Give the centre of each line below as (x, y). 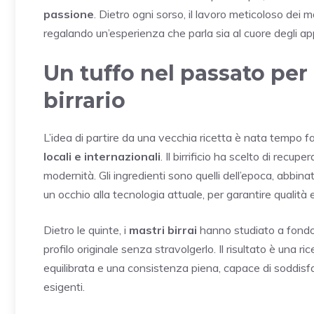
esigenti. (64, 286)
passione (69, 14)
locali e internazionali (102, 156)
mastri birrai (163, 230)
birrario (84, 100)
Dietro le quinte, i (86, 230)
